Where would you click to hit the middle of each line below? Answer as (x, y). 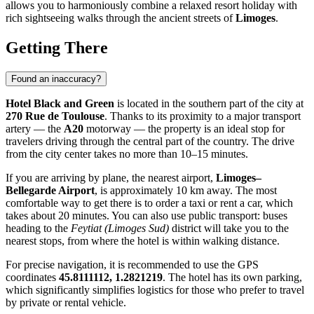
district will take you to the (229, 228)
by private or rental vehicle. (66, 302)
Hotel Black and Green (60, 103)
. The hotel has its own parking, (232, 277)
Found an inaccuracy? (56, 78)
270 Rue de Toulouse (55, 116)
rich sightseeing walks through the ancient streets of (121, 18)
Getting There (57, 47)
